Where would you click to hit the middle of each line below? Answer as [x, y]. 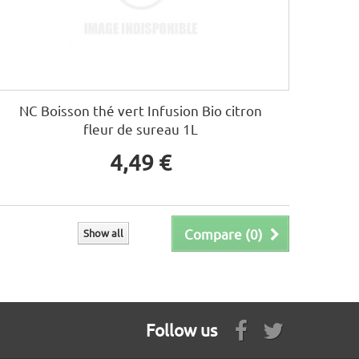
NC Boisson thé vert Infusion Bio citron [141, 111]
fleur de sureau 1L [141, 129]
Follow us [182, 330]
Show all [103, 233]
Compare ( [217, 234]
